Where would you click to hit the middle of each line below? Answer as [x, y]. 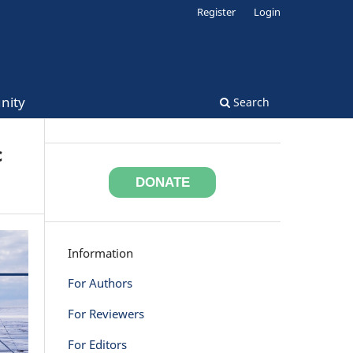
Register [217, 11]
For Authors [100, 283]
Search [250, 102]
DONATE [162, 183]
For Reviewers [106, 314]
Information [100, 254]
